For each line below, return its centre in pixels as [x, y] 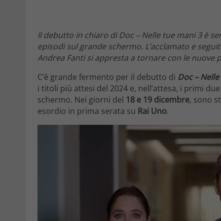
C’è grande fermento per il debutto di [108, 77]
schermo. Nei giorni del [82, 100]
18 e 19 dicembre [158, 100]
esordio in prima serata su [88, 111]
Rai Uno [152, 111]
